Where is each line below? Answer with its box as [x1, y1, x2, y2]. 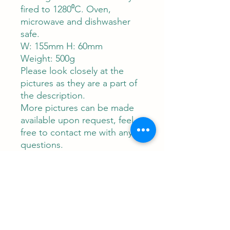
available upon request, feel [21, 114, 133, 126]
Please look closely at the [21, 65, 124, 76]
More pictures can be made [21, 102, 134, 113]
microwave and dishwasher [21, 16, 130, 27]
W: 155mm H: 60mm [21, 41, 103, 52]
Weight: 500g [21, 53, 75, 64]
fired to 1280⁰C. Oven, [21, 4, 111, 15]
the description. [21, 90, 85, 101]
